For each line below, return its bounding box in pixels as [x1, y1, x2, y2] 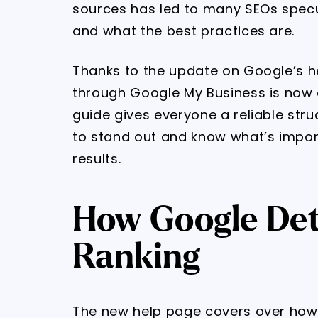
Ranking [72, 238, 200, 275]
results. [72, 150, 121, 168]
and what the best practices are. [72, 22, 295, 40]
